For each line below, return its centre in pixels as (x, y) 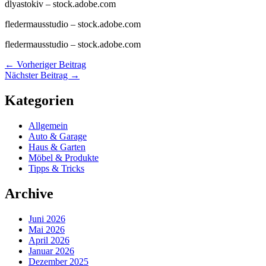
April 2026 (49, 240)
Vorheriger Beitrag (50, 64)
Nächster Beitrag (37, 75)
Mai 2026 (47, 229)
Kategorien (39, 100)
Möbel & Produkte (64, 157)
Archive (29, 193)
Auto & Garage (58, 136)
